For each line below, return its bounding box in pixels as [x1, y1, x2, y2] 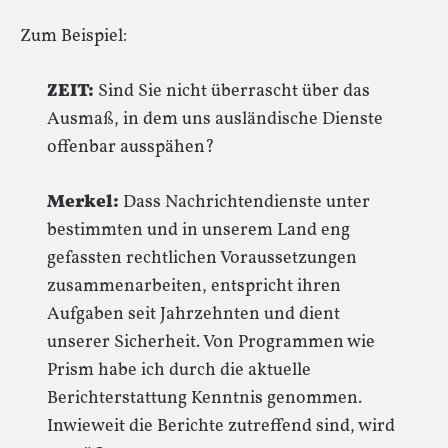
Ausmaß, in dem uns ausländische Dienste [47, 107, 383, 132]
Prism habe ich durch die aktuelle [47, 358, 311, 383]
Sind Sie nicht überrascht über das [94, 79, 370, 104]
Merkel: [47, 190, 119, 215]
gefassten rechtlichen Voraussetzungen [47, 246, 357, 271]
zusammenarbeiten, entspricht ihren [47, 274, 341, 299]
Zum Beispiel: [20, 24, 127, 49]
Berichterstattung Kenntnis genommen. [47, 386, 362, 411]
